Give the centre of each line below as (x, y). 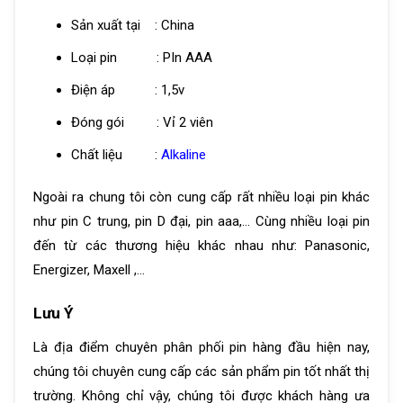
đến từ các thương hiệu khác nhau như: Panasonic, (201, 245)
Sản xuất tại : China (132, 26)
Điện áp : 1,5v (127, 90)
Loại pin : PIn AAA (141, 58)
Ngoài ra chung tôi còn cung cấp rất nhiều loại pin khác (201, 197)
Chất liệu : (116, 155)
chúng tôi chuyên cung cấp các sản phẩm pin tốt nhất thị (201, 372)
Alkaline (183, 155)
